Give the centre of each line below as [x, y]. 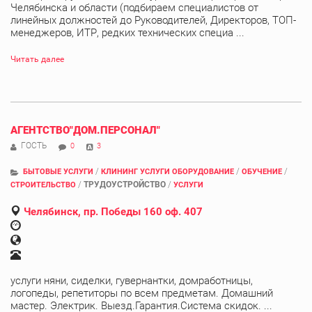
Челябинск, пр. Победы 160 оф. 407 [113, 211]
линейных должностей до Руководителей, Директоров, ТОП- [153, 20]
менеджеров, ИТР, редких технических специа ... [127, 32]
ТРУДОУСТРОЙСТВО [125, 184]
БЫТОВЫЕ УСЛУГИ [58, 171]
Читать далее [37, 59]
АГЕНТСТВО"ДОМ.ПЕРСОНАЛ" [85, 130]
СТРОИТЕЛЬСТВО [43, 185]
